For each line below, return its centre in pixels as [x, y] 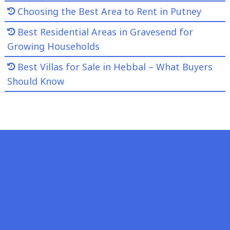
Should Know [35, 81]
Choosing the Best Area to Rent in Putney [109, 11]
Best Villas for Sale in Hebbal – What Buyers [115, 66]
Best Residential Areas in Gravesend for [105, 32]
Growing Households [53, 46]
